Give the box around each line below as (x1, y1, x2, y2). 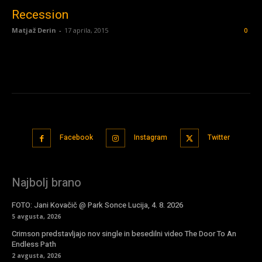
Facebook (60, 132, 94, 143)
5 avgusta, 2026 (12, 212, 61, 220)
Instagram (133, 132, 167, 143)
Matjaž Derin (12, 25, 56, 35)
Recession (12, 7, 68, 22)
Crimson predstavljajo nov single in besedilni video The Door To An (12, 228, 236, 239)
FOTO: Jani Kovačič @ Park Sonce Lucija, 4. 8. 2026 (12, 199, 183, 211)
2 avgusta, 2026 (12, 251, 61, 260)
